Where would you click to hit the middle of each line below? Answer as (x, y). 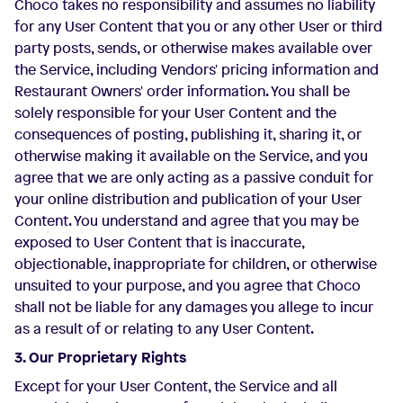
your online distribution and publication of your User (188, 199)
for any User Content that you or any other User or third (198, 26)
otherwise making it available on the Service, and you (191, 156)
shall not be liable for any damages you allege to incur (194, 307)
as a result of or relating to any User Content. (164, 328)
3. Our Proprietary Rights (100, 357)
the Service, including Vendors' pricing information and (197, 69)
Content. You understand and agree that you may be (187, 220)
